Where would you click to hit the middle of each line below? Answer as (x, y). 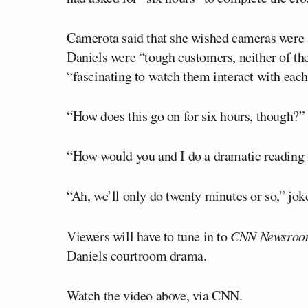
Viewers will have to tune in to (149, 236)
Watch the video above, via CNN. (155, 295)
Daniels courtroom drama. (137, 255)
